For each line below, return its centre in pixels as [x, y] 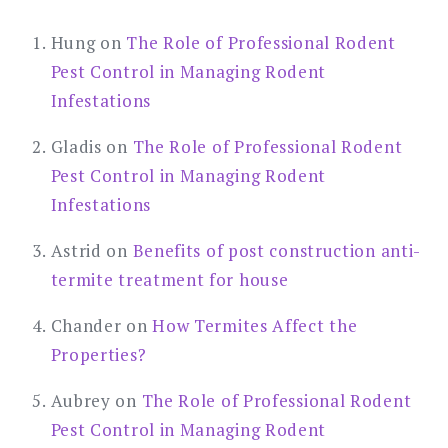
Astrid [76, 251]
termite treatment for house [169, 280]
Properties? [98, 355]
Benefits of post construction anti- [277, 251]
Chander [86, 326]
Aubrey [80, 401]
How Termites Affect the [255, 326]
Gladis [76, 147]
